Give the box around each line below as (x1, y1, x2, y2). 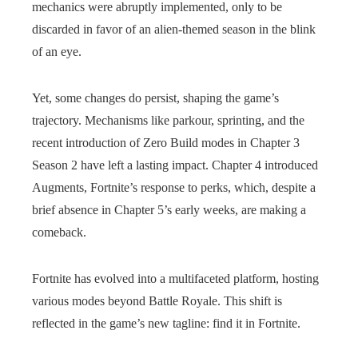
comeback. (32, 225, 86, 239)
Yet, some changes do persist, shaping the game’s (32, 91, 279, 105)
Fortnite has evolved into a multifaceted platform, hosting (32, 272, 319, 285)
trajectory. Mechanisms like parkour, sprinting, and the (32, 113, 304, 127)
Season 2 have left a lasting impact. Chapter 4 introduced (32, 158, 318, 172)
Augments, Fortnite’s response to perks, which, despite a (32, 181, 316, 194)
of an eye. (32, 45, 82, 58)
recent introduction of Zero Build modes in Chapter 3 (32, 136, 300, 149)
